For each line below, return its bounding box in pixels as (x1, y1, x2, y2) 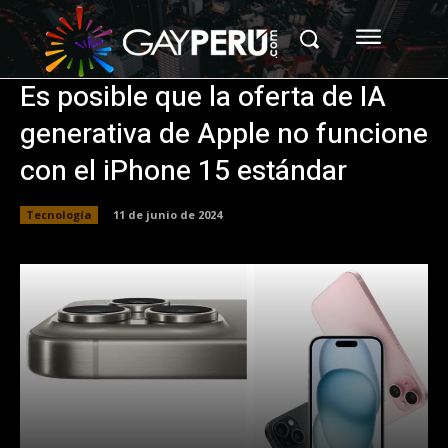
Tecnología (26, 206, 92, 222)
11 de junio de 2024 (113, 206, 222, 222)
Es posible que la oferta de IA (20, 76, 386, 118)
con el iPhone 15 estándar (20, 150, 347, 192)
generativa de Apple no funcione (20, 113, 428, 155)
